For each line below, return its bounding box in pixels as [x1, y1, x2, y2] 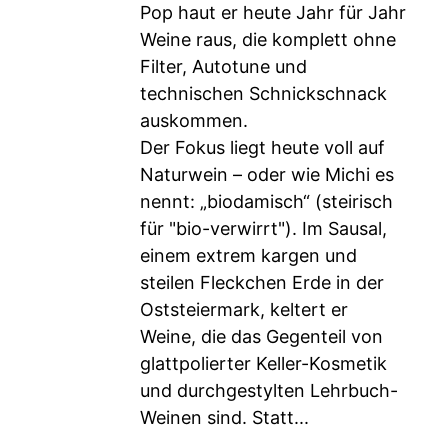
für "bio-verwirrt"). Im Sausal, [140, 218, 387, 239]
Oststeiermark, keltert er [140, 299, 348, 320]
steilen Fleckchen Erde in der [140, 272, 384, 293]
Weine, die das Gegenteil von [140, 326, 383, 347]
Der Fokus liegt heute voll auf [140, 137, 385, 158]
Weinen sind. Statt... [140, 407, 309, 428]
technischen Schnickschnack [140, 83, 387, 104]
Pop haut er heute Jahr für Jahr [140, 2, 406, 23]
